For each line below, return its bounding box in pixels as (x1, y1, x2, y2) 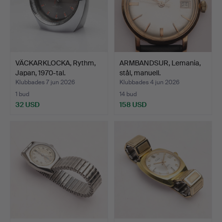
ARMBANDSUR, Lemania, (119, 58, 201, 67)
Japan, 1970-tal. (15, 68, 65, 77)
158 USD (119, 100, 147, 109)
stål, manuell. (119, 68, 161, 77)
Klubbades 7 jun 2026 (15, 78, 75, 86)
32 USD (15, 100, 40, 109)
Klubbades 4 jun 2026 (119, 78, 179, 86)
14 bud (119, 90, 137, 98)
